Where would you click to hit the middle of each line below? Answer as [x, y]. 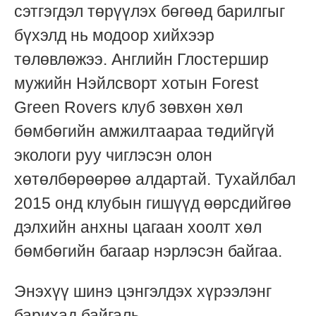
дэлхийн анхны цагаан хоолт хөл [138, 227]
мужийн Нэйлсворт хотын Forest [136, 84]
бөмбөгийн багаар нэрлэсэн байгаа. [148, 251]
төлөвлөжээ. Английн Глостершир [141, 60]
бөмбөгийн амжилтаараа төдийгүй [144, 132]
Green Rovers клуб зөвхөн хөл [128, 108]
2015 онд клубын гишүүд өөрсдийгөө [153, 203]
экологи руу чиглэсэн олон [113, 156]
